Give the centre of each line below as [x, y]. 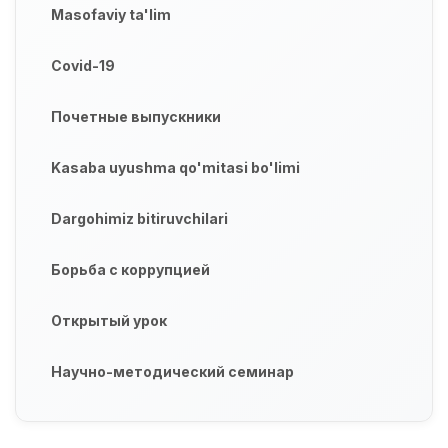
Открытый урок [109, 321]
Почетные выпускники [136, 117]
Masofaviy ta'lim [111, 15]
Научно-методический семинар [172, 372]
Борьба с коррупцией [130, 270]
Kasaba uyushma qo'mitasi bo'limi [175, 168]
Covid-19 [83, 66]
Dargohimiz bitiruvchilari [139, 219]
